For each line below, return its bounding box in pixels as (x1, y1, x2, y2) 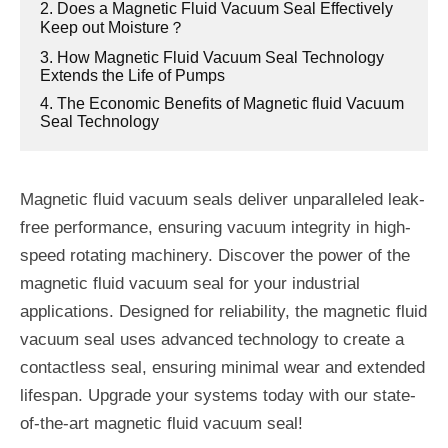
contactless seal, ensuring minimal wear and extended (20, 358, 425, 377)
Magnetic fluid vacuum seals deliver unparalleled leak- (20, 190, 425, 209)
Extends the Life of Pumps (40, 67, 225, 84)
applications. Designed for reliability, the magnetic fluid (20, 302, 427, 321)
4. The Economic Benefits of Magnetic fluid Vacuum (40, 95, 404, 112)
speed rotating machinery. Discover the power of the (20, 246, 410, 265)
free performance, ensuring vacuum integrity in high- (20, 218, 411, 237)
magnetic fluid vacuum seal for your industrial (20, 274, 360, 293)
